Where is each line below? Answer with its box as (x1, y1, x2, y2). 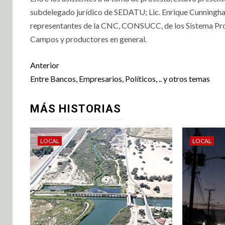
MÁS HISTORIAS (30, 102, 121, 115)
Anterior (30, 60, 59, 70)
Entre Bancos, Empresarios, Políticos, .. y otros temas (30, 73, 210, 83)
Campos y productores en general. (30, 34, 147, 44)
